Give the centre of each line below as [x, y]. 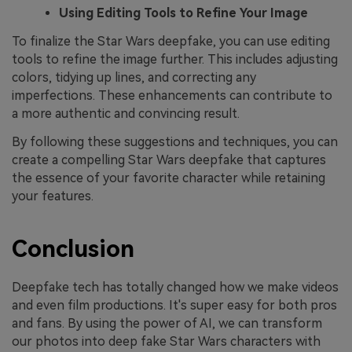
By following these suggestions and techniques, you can [175, 141]
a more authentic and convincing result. [126, 113]
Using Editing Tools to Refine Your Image [183, 13]
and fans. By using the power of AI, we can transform [167, 324]
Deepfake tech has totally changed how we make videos [175, 288]
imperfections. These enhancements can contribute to [172, 95]
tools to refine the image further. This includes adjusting [175, 59]
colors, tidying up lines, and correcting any [134, 77]
